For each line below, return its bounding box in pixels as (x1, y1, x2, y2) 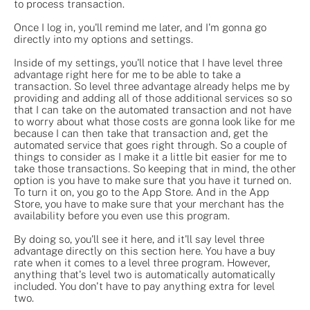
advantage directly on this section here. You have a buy (14, 244, 275, 257)
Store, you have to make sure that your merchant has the (14, 197, 284, 210)
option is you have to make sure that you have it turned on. (14, 174, 291, 186)
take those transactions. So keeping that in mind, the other (14, 162, 296, 174)
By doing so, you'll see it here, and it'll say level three (14, 232, 264, 245)
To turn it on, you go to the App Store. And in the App (14, 185, 269, 198)
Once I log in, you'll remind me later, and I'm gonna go (14, 21, 266, 33)
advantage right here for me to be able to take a (14, 68, 241, 80)
